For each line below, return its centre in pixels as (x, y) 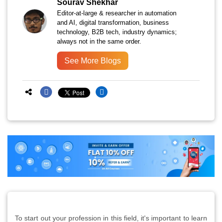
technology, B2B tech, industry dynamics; (117, 32)
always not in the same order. (99, 42)
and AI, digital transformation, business (113, 23)
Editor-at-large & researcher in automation (117, 13)
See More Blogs (93, 61)
